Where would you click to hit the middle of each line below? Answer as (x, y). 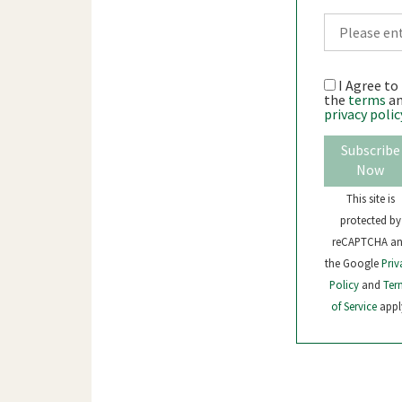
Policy (345, 285)
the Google (353, 263)
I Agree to (367, 86)
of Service (356, 306)
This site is (370, 199)
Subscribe (370, 150)
